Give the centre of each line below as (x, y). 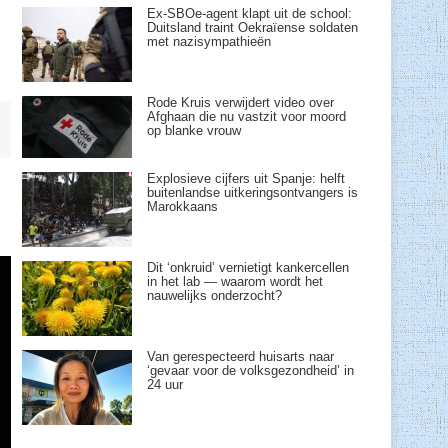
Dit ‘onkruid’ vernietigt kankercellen (248, 267)
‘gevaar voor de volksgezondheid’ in (250, 370)
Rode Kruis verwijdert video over (240, 102)
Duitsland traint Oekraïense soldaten (252, 27)
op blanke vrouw (194, 130)
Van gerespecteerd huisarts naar (240, 356)
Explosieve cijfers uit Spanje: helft (246, 178)
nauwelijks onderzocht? (214, 295)
